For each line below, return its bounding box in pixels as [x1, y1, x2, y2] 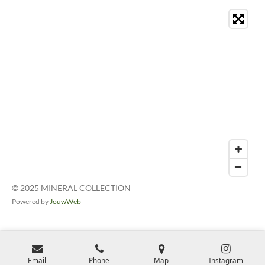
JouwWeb [50, 197, 81, 205]
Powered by [12, 197, 50, 205]
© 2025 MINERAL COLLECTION [12, 183, 131, 193]
